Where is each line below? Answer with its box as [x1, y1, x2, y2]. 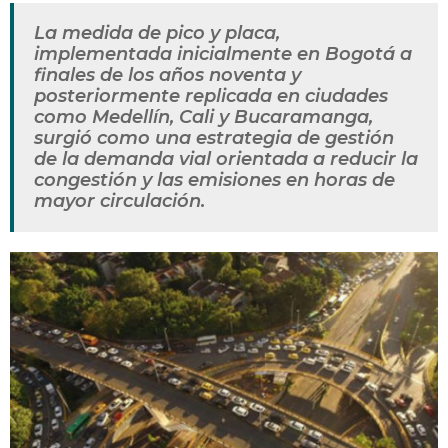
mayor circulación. [34, 190, 205, 213]
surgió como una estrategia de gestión [34, 127, 394, 150]
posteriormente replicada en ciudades [34, 85, 388, 108]
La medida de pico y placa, [34, 22, 280, 45]
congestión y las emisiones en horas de [34, 169, 395, 192]
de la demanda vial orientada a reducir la [34, 148, 418, 171]
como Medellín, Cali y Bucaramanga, [34, 106, 373, 129]
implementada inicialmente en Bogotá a [34, 43, 412, 66]
